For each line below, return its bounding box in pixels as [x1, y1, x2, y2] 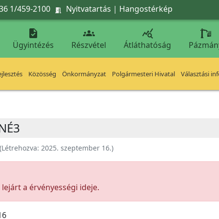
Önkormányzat [62, 69, 106, 78]
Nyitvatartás [66, 3, 111, 14]
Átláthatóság [124, 40, 171, 50]
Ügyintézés [13, 40, 54, 50]
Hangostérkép [119, 3, 173, 14]
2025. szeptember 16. [41, 143, 111, 153]
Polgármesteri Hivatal [112, 69, 175, 78]
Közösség [28, 69, 56, 78]
